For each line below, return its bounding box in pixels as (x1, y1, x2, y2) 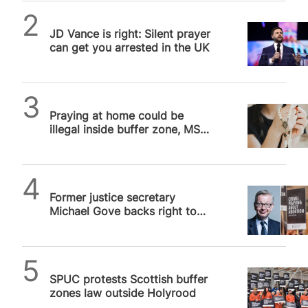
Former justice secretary (49, 190, 175, 204)
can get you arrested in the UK (49, 40, 209, 54)
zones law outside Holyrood (49, 285, 196, 300)
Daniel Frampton (49, 10, 136, 25)
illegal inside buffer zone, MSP (49, 122, 207, 136)
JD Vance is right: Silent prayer (49, 26, 210, 41)
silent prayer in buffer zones (49, 217, 196, 232)
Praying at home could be (49, 108, 184, 122)
